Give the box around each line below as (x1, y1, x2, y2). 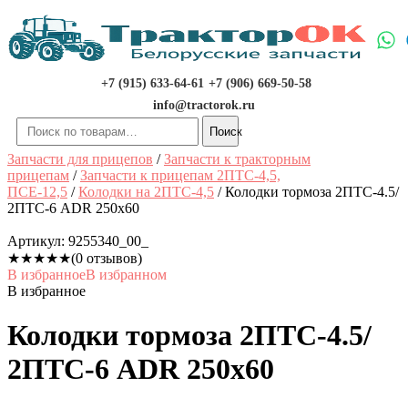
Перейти (6, 6, 60, 22)
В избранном (86, 267, 167, 282)
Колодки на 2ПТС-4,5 (78, 184, 214, 199)
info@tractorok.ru (153, 98, 255, 112)
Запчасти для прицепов (7, 151, 153, 167)
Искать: (15, 115, 63, 130)
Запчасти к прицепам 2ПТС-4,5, (80, 168, 280, 183)
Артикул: (7, 233, 65, 249)
